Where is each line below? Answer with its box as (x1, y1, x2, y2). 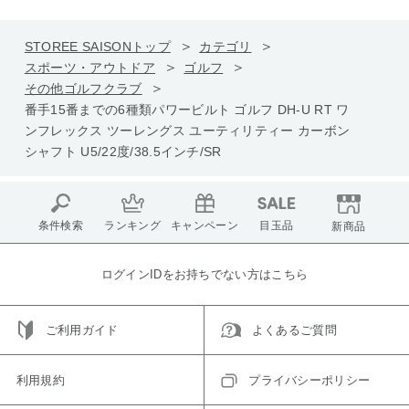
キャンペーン (171, 219, 238, 233)
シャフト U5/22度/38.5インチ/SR (24, 143, 222, 159)
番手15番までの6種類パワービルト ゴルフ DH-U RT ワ (24, 101, 350, 117)
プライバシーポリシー (248, 372, 371, 387)
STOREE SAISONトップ (24, 38, 171, 54)
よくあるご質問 (251, 322, 338, 337)
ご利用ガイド (45, 322, 119, 337)
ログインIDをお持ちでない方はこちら (100, 267, 309, 281)
